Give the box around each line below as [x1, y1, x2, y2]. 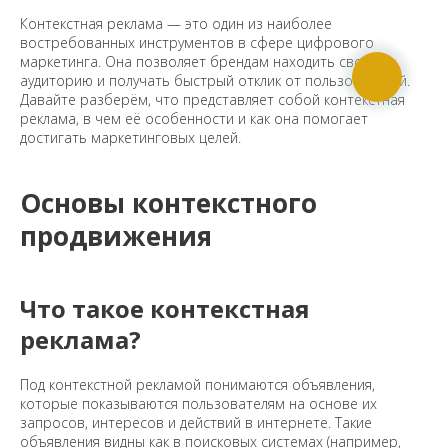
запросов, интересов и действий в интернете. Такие [20, 413, 372, 433]
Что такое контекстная [20, 292, 310, 326]
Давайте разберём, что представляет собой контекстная [20, 90, 405, 110]
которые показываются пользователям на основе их [20, 394, 377, 414]
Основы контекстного [20, 185, 317, 222]
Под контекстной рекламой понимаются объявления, [20, 375, 375, 395]
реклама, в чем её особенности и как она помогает [20, 109, 368, 129]
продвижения [20, 218, 212, 255]
